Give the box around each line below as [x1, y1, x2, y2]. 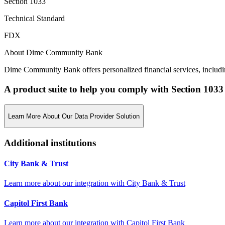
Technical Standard [4, 14, 65, 23]
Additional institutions [4, 137, 96, 148]
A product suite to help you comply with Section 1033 [4, 83, 223, 94]
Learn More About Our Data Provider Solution [8, 112, 140, 120]
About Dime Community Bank [4, 48, 102, 57]
